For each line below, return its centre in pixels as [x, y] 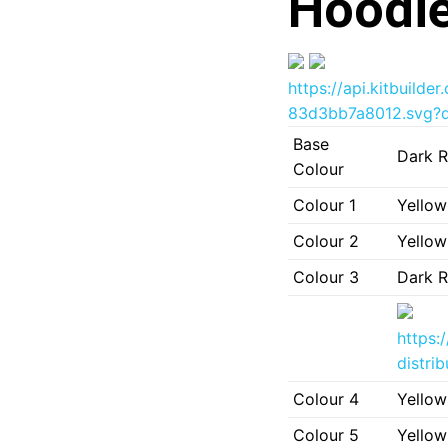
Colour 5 [325, 434]
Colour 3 [325, 276]
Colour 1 [324, 204]
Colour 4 [325, 398]
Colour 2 [325, 240]
